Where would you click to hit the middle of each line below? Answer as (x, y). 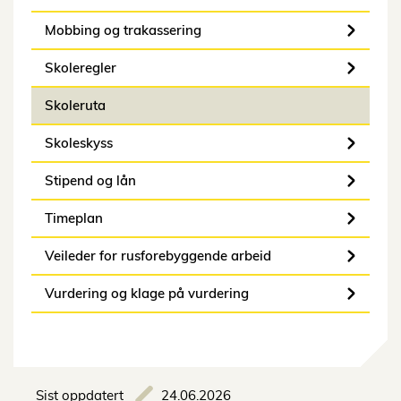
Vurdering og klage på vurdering (147, 294)
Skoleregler (81, 68)
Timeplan (74, 218)
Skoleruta (75, 106)
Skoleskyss (79, 143)
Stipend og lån (90, 181)
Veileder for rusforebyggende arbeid (158, 256)
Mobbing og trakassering (123, 30)
